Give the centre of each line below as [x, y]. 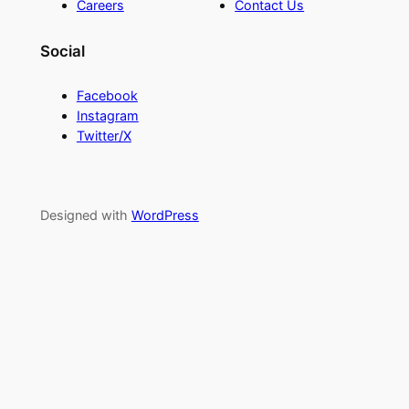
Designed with [85, 215]
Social [62, 51]
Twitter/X [104, 135]
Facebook [107, 95]
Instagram [107, 115]
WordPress [165, 215]
